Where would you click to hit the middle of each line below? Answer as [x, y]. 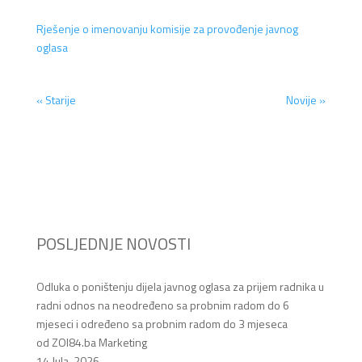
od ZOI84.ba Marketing [91, 342]
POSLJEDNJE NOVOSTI [113, 243]
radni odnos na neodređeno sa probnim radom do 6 [162, 305]
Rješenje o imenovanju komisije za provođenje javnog [167, 28]
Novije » [306, 99]
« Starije [56, 99]
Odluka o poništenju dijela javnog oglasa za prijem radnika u [180, 286]
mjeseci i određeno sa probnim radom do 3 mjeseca [162, 323]
